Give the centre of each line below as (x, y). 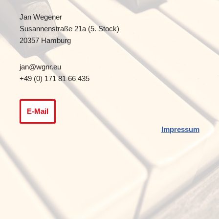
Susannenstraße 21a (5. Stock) (69, 28)
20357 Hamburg (45, 40)
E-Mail (38, 111)
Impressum (180, 129)
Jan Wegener (41, 17)
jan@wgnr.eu (40, 66)
